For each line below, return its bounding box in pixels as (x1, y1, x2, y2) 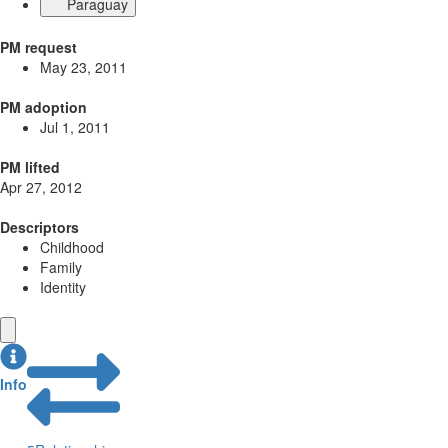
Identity (40, 277, 86, 297)
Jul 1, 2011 (40, 117, 110, 137)
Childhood (40, 237, 104, 257)
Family (40, 257, 82, 277)
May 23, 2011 (40, 57, 127, 77)
